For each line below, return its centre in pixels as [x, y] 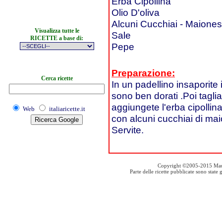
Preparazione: [143, 73]
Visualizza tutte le [57, 31]
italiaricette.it [67, 109]
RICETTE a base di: [57, 38]
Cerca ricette [57, 78]
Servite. [128, 130]
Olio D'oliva [136, 12]
